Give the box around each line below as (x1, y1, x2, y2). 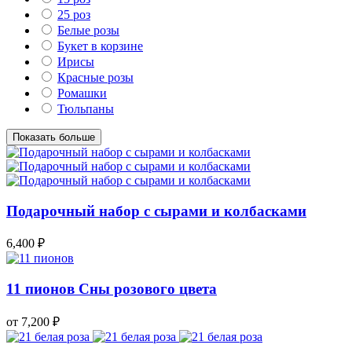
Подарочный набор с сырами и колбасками (6, 202, 306, 219)
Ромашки (57, 86, 107, 100)
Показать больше (13, 130, 95, 143)
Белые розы (57, 23, 119, 37)
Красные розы (57, 70, 134, 84)
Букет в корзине (57, 38, 143, 53)
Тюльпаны (57, 101, 114, 115)
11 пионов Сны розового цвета (6, 280, 217, 297)
